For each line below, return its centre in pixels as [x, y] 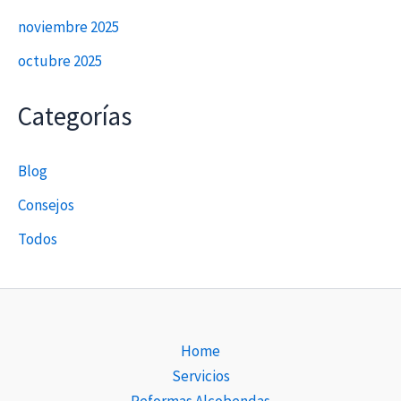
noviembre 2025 [68, 27]
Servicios [200, 376]
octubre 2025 [60, 60]
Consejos [46, 205]
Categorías [75, 117]
